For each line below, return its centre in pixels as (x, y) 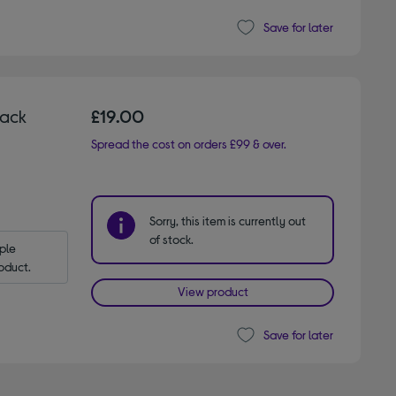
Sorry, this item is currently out (228, 220)
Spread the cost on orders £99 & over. (189, 143)
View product (213, 291)
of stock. (172, 239)
